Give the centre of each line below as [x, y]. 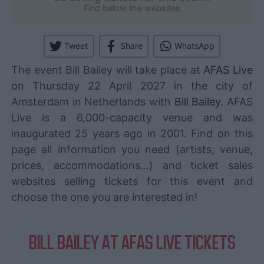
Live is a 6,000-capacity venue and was [132, 117]
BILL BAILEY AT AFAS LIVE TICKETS [132, 242]
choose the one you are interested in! [104, 197]
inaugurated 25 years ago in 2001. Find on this [132, 133]
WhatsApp [194, 46]
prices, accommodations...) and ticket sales [132, 165]
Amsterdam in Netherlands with [93, 101]
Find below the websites [132, 8]
